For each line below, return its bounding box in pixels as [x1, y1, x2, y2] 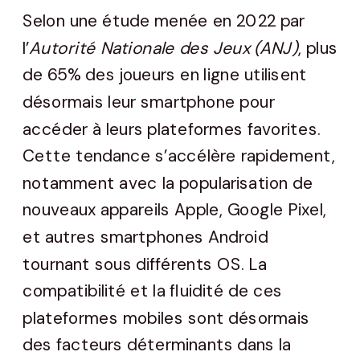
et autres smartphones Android [22, 226, 268, 249]
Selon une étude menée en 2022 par [22, 10, 305, 33]
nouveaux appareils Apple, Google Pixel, [22, 198, 327, 222]
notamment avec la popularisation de [22, 172, 313, 195]
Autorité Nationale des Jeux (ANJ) [29, 37, 299, 60]
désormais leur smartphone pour [22, 91, 275, 114]
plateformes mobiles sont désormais [22, 307, 310, 330]
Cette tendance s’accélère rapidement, [22, 145, 336, 168]
